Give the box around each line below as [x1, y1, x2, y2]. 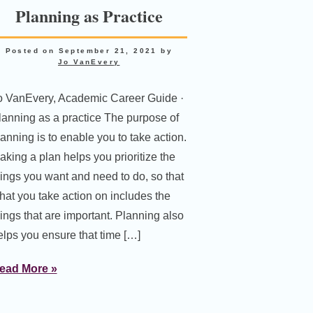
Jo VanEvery [58, 57, 120, 66]
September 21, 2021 [58, 46, 157, 54]
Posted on [5, 46, 59, 54]
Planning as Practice [15, 3, 163, 28]
